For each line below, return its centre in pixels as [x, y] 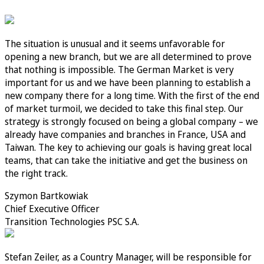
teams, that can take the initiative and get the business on [126, 160]
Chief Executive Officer [52, 208]
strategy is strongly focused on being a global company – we [131, 121]
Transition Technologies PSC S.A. [72, 221]
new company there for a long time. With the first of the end [132, 95]
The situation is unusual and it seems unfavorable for [115, 43]
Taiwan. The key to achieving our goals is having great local [128, 147]
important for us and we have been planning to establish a [128, 82]
